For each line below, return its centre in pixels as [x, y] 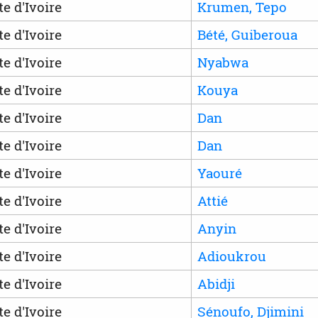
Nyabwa [223, 62]
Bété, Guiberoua [247, 34]
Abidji [216, 283]
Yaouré [219, 172]
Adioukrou [231, 256]
